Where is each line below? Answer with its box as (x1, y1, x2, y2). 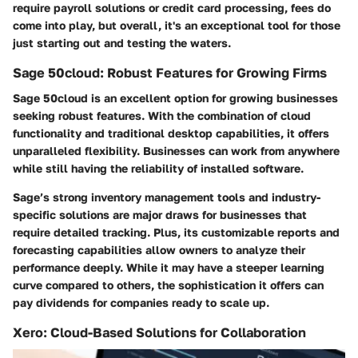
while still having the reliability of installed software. (13, 161, 304, 176)
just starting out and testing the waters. (13, 35, 231, 50)
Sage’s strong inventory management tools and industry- (13, 190, 320, 205)
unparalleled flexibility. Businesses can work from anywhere (13, 144, 340, 158)
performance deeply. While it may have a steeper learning (13, 261, 324, 275)
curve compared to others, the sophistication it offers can (13, 278, 324, 292)
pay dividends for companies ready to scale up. (13, 296, 269, 310)
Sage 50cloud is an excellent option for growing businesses (13, 91, 338, 105)
